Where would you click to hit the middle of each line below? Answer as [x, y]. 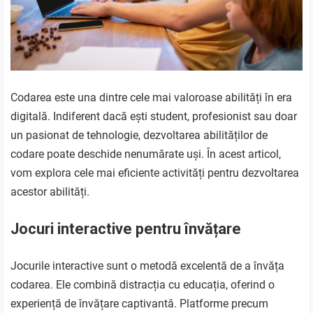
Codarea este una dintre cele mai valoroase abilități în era [152, 98]
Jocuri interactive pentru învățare [126, 229]
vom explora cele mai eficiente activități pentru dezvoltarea [155, 173]
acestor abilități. [50, 192]
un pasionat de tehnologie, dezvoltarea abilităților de [139, 136]
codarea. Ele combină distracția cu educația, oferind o [143, 285]
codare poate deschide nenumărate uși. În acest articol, [146, 154]
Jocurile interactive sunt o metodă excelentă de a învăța [148, 266]
